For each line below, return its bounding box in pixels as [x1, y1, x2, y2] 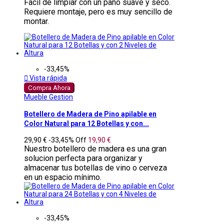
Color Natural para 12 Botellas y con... [24, 119, 149, 127]
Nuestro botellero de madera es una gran [24, 144, 166, 154]
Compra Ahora [28, 83, 70, 91]
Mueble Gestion [24, 92, 73, 101]
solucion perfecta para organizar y [24, 153, 142, 163]
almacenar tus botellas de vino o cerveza [24, 163, 167, 173]
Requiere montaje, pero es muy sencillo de [24, 6, 172, 16]
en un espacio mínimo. [24, 172, 101, 182]
